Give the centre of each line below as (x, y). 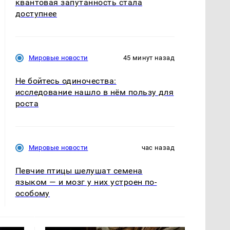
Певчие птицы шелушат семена (79, 171)
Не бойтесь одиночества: (66, 81)
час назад (158, 148)
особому (32, 194)
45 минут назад (149, 58)
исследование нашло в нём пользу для (94, 92)
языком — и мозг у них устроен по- (86, 182)
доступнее (36, 14)
